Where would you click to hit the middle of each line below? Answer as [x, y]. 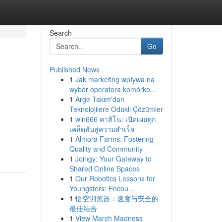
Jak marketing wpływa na [115, 79]
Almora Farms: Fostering [114, 139]
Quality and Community [106, 149]
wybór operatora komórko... [112, 89]
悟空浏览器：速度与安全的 [117, 198]
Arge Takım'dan [100, 99]
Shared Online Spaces [104, 168]
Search [60, 33]
